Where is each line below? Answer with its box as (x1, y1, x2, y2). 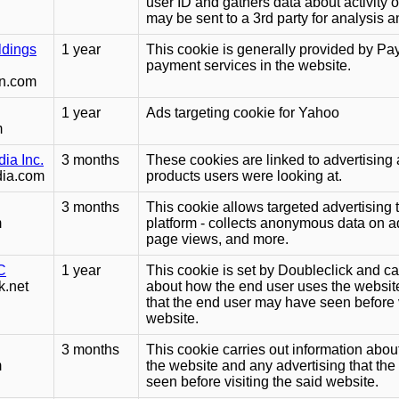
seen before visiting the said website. (146, 374, 379, 390)
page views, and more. (146, 232, 289, 248)
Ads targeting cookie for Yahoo (146, 105, 339, 121)
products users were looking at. (146, 168, 342, 184)
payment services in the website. (146, 58, 351, 74)
